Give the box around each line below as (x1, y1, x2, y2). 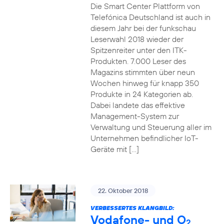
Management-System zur (90, 111, 179, 121)
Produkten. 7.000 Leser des (90, 56, 186, 66)
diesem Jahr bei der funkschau (90, 23, 196, 33)
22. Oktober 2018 (97, 186, 148, 194)
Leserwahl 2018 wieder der (90, 34, 183, 44)
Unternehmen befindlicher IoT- (90, 133, 198, 143)
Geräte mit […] (90, 144, 139, 154)
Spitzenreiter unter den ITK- (90, 45, 187, 55)
